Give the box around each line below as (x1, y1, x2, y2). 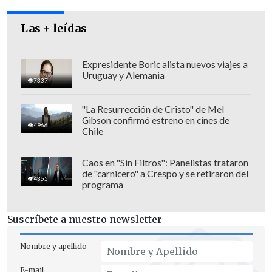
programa (81, 178, 123, 190)
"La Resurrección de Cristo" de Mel (81, 103, 224, 115)
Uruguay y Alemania (81, 69, 165, 81)
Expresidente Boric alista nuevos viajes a (81, 58, 248, 70)
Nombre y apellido (19, 241, 87, 251)
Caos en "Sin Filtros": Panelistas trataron (81, 157, 248, 168)
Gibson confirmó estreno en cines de (81, 114, 229, 126)
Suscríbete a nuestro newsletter (7, 212, 162, 225)
